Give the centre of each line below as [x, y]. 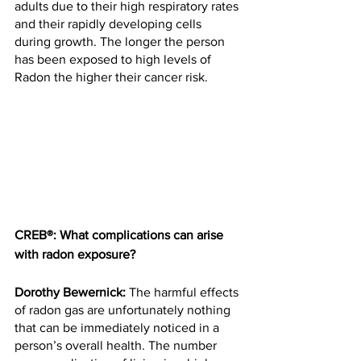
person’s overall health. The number [117, 346]
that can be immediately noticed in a [118, 328]
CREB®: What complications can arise [120, 235]
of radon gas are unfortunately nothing [124, 310]
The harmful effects [184, 293]
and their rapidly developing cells [110, 24]
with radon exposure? [75, 255]
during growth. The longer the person [121, 41]
